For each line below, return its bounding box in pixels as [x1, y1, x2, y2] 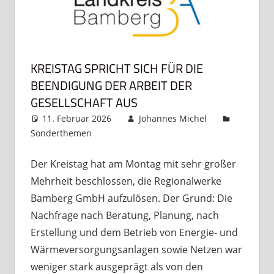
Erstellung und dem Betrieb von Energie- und [30, 225, 238, 239]
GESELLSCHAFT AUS [30, 92, 138, 112]
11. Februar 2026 [42, 112, 112, 124]
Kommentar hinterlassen [116, 127, 219, 139]
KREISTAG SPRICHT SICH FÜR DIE [30, 58, 203, 78]
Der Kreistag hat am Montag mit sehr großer [30, 157, 236, 171]
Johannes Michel [138, 112, 207, 124]
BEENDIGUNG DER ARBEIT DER [30, 75, 192, 95]
